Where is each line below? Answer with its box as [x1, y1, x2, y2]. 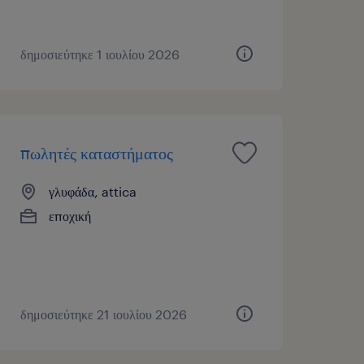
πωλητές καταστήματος [19, 142, 173, 162]
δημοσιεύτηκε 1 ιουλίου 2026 [19, 45, 180, 62]
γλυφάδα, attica [48, 183, 136, 199]
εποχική [48, 207, 91, 223]
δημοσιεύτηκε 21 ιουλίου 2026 [19, 305, 187, 322]
